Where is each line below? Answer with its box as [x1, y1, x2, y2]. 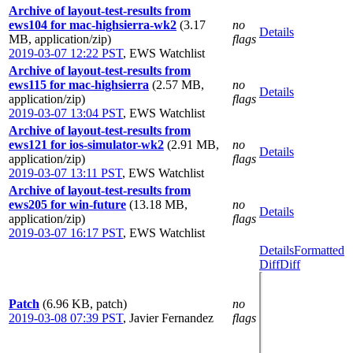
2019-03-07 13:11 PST [9, 166, 122, 180]
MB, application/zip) [9, 32, 111, 46]
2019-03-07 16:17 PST [9, 226, 123, 240]
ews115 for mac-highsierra [9, 78, 149, 91]
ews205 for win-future [9, 198, 126, 211]
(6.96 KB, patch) [43, 297, 127, 310]
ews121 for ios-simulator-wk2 [9, 138, 164, 151]
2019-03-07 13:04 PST [9, 106, 123, 120]
